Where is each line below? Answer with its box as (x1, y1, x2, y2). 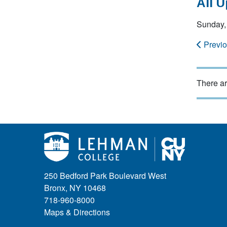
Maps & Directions (44, 206, 110, 218)
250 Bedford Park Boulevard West (44, 170, 166, 182)
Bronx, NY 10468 (44, 182, 106, 194)
